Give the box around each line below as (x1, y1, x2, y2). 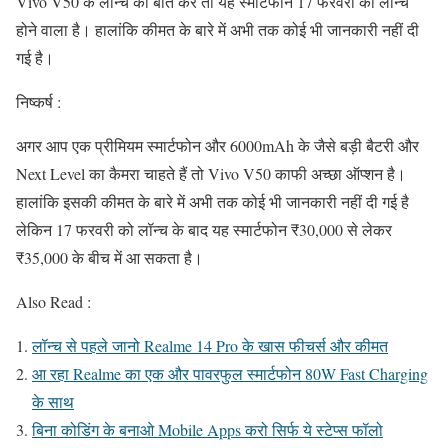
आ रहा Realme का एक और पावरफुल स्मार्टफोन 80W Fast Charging (32, 363, 428, 385)
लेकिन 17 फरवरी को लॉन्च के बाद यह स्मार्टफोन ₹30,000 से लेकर (16, 219, 392, 241)
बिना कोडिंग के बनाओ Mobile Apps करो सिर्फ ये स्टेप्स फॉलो (32, 419, 383, 441)
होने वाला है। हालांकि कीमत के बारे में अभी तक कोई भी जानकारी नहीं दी (16, 19, 419, 41)
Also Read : (16, 291, 91, 313)
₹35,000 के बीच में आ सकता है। (16, 247, 203, 269)
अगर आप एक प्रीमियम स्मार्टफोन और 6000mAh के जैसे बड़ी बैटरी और (16, 135, 419, 157)
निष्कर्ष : (16, 91, 61, 113)
